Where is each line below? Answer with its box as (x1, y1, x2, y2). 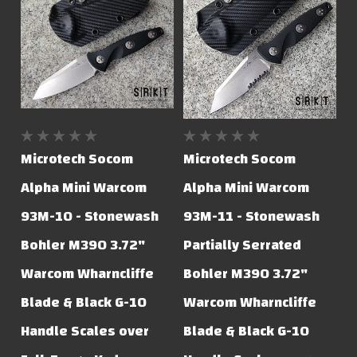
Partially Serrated (183, 231, 302, 258)
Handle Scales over (21, 317, 150, 344)
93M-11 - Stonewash (183, 202, 320, 229)
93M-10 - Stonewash (21, 202, 159, 229)
